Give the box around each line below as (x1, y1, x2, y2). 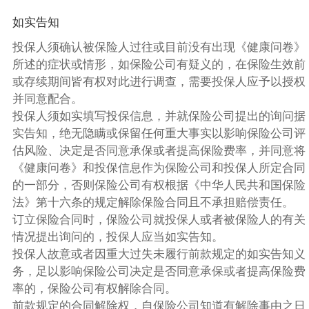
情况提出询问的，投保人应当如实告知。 (12, 230, 223, 244)
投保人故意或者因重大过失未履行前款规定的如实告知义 (12, 248, 306, 261)
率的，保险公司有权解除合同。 (12, 282, 177, 296)
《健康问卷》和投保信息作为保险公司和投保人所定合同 (12, 161, 306, 175)
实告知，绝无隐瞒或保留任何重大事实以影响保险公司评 (12, 127, 306, 141)
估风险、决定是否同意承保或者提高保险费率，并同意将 (12, 144, 306, 158)
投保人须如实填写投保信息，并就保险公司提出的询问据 (12, 110, 306, 123)
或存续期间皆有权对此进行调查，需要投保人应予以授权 (12, 75, 306, 89)
